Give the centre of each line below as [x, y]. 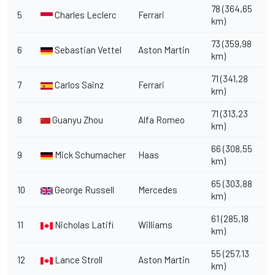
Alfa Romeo [161, 119]
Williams [155, 224]
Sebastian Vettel [87, 49]
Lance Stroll [78, 259]
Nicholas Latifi [83, 224]
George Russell [83, 189]
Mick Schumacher [89, 154]
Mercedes [158, 189]
